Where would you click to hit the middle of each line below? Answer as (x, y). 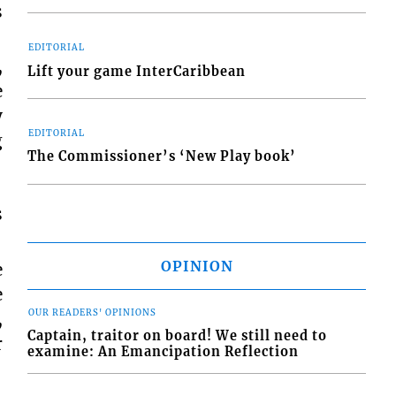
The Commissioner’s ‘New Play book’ (162, 157)
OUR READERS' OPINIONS (93, 312)
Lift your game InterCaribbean (137, 71)
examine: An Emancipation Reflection (164, 352)
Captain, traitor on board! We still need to (178, 336)
